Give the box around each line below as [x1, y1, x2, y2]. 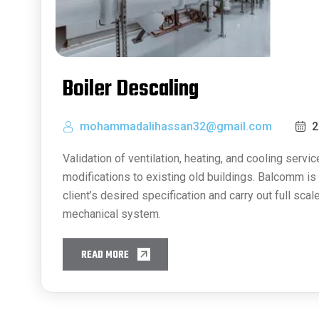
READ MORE [81, 247, 129, 264]
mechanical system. [63, 207, 161, 221]
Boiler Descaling [63, 72, 199, 108]
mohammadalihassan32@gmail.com [80, 120, 272, 134]
